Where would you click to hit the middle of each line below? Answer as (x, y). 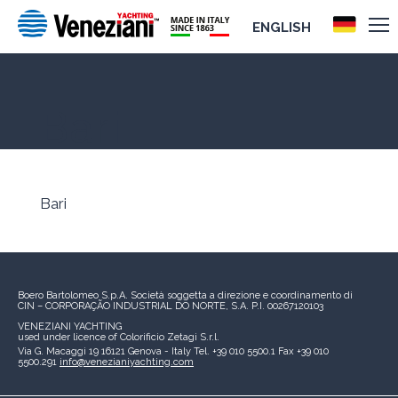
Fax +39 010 (303, 351)
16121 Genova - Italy (147, 351)
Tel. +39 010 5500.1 (236, 351)
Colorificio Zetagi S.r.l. (170, 337)
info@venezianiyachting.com (127, 362)
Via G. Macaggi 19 (60, 351)
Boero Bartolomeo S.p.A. (74, 295)
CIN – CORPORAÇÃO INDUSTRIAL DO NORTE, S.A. (135, 306)
